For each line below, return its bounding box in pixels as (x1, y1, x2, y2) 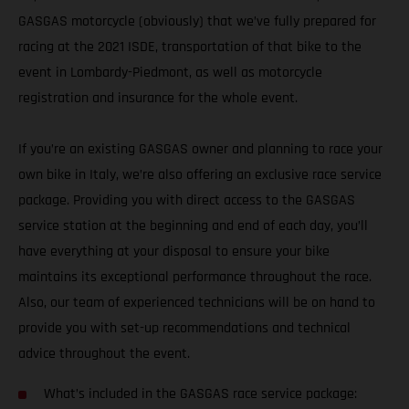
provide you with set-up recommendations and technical (18, 319, 351, 339)
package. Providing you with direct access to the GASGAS (18, 191, 355, 211)
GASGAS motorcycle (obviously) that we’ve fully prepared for (18, 12, 376, 32)
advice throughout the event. (18, 344, 190, 364)
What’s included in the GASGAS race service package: (44, 384, 357, 404)
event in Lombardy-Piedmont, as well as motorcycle (18, 63, 322, 83)
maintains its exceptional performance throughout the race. (18, 267, 372, 288)
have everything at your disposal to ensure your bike (18, 242, 330, 262)
